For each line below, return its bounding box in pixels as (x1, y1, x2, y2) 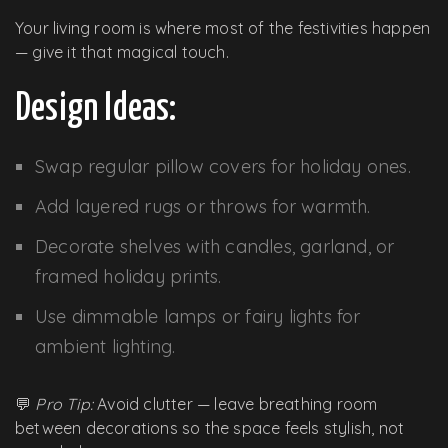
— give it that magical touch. (15, 41, 229, 62)
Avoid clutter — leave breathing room (93, 393, 378, 414)
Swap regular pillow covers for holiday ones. (35, 154, 411, 178)
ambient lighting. (35, 334, 176, 358)
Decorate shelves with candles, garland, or (35, 234, 395, 258)
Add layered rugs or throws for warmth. (35, 194, 371, 218)
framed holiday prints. (35, 264, 222, 288)
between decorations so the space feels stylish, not (15, 417, 405, 438)
